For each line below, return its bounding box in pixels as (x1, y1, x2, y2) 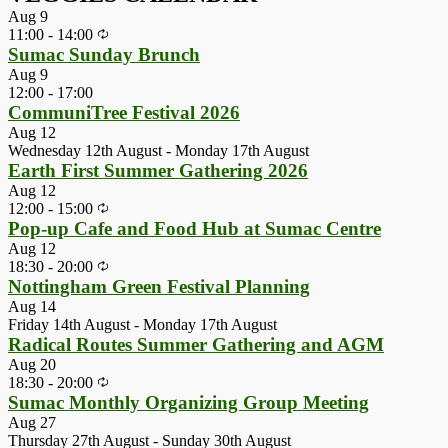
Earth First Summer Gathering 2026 (8, 160, 308, 182)
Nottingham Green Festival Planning (8, 276, 310, 298)
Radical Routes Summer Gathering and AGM (8, 334, 384, 356)
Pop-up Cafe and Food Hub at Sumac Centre (8, 218, 381, 240)
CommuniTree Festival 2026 (8, 102, 240, 124)
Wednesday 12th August (8, 142, 162, 160)
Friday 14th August (8, 316, 130, 334)
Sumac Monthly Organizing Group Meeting (8, 392, 369, 414)
